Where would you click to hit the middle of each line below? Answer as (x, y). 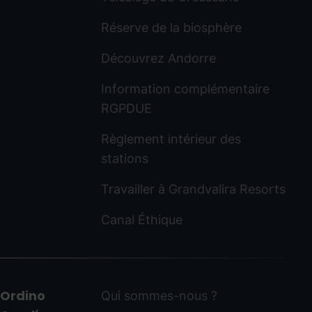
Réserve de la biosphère (171, 27)
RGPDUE (126, 108)
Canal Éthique (141, 219)
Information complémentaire (185, 88)
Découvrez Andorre (158, 58)
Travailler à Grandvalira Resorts (193, 189)
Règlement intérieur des (171, 139)
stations (124, 158)
